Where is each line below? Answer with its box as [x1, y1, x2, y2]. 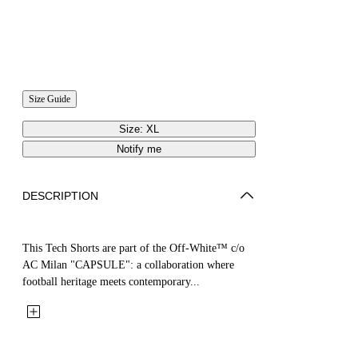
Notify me [117, 142, 161, 155]
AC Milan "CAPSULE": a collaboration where [22, 258, 234, 271]
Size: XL [119, 122, 159, 135]
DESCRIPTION [22, 189, 98, 202]
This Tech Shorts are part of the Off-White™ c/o [22, 241, 245, 254]
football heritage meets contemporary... [22, 275, 200, 288]
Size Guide [29, 93, 70, 105]
